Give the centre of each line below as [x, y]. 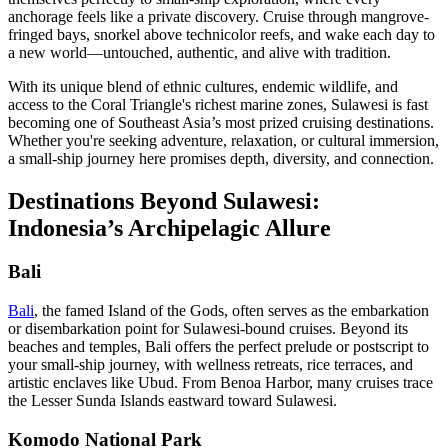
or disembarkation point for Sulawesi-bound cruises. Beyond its [208, 329]
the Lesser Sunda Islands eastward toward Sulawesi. [172, 401]
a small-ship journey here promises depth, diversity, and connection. [221, 158]
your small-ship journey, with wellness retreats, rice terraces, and [210, 365]
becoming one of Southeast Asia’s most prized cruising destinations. [221, 122]
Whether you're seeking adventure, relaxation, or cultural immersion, [223, 140]
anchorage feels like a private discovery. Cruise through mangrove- [218, 16]
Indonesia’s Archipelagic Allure [169, 227]
